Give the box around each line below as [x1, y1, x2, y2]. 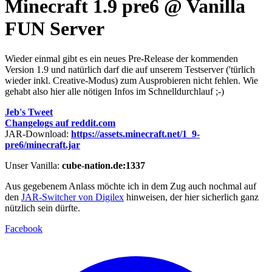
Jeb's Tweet [5, 106, 53, 117]
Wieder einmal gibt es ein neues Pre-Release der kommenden [5, 53, 238, 64]
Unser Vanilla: [5, 160, 62, 171]
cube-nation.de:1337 [62, 160, 145, 171]
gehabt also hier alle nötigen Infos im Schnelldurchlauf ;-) [5, 86, 224, 97]
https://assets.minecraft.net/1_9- [71, 128, 200, 139]
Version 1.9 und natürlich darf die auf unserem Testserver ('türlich [5, 64, 255, 75]
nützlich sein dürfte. [5, 202, 80, 213]
